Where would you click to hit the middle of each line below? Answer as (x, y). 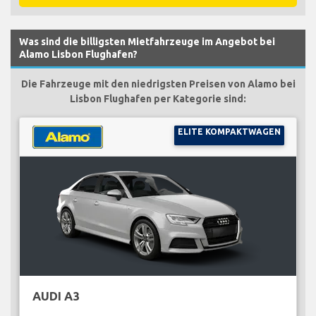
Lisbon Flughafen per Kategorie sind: (158, 98)
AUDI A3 (56, 296)
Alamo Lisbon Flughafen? (78, 54)
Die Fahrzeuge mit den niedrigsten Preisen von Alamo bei (158, 84)
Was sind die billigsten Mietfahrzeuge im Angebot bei (147, 41)
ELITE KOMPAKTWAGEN (229, 131)
